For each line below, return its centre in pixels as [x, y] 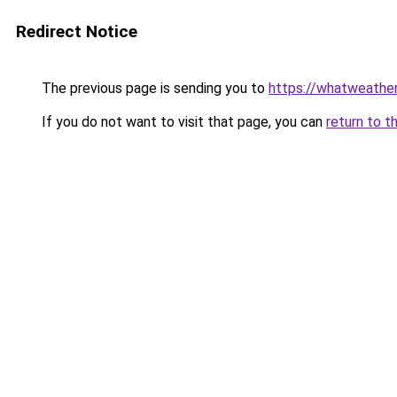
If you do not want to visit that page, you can [182, 122]
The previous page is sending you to [153, 88]
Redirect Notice [77, 31]
